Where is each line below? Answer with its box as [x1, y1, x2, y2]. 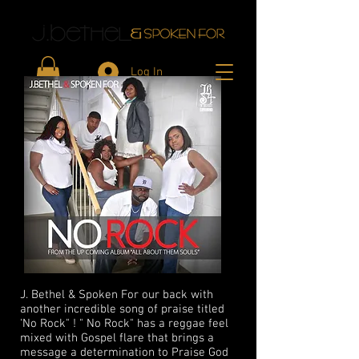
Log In [131, 64, 163, 79]
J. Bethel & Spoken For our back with [20, 287, 213, 302]
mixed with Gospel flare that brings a [20, 330, 214, 345]
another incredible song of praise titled [20, 301, 224, 317]
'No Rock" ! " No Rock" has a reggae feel [20, 316, 228, 331]
